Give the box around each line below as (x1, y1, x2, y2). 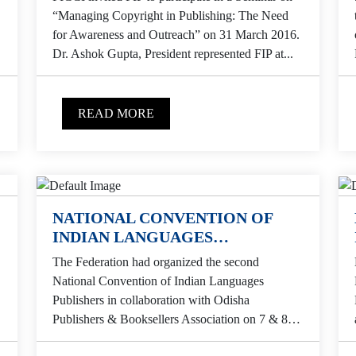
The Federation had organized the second (52, 254, 259, 269)
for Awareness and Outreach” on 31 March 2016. (52, 28, 300, 42)
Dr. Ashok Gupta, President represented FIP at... (52, 47, 293, 61)
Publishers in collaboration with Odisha (52, 292, 250, 307)
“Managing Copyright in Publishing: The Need (52, 9, 288, 23)
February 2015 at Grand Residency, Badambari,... (52, 331, 302, 345)
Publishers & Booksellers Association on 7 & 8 (52, 311, 288, 326)
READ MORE (78, 106, 154, 121)
